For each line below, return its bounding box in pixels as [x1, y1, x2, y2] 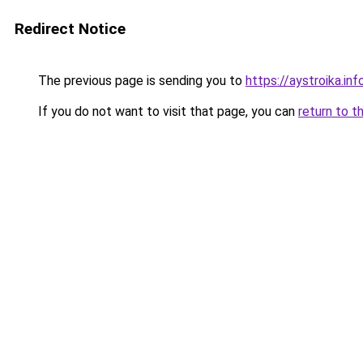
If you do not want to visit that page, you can [35, 104, 298, 119]
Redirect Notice [15, 19, 126, 38]
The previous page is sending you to [35, 73, 246, 88]
